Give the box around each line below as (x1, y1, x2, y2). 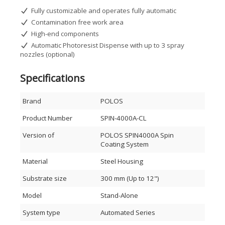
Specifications (20, 71, 85, 85)
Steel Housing (100, 157, 144, 166)
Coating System (100, 140, 149, 149)
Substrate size (23, 174, 67, 183)
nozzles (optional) (20, 50, 75, 59)
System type (23, 208, 60, 217)
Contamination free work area (31, 18, 124, 27)
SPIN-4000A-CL (100, 114, 147, 123)
